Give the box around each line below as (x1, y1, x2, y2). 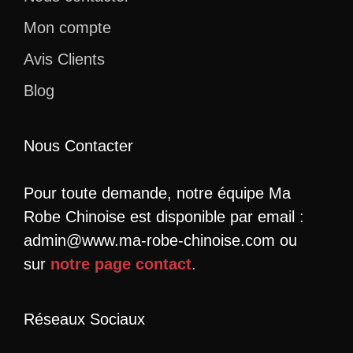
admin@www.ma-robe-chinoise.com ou (24, 231, 297, 249)
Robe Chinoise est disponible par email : (24, 207, 304, 225)
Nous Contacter (24, 136, 133, 154)
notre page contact (50, 255, 191, 273)
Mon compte (24, 18, 111, 36)
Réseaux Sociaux (24, 310, 145, 328)
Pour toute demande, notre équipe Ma (24, 184, 291, 202)
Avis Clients (24, 50, 105, 68)
